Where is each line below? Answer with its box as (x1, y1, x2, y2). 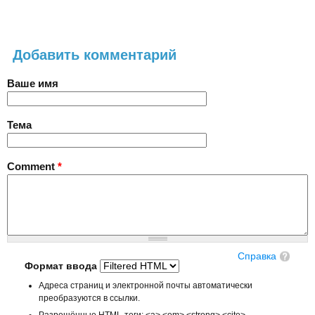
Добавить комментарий (13, 46, 176, 63)
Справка (237, 250, 276, 262)
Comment (7, 160, 58, 172)
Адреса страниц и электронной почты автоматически (39, 280, 253, 290)
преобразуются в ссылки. (39, 292, 141, 303)
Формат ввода (25, 261, 101, 272)
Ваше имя (7, 77, 58, 89)
